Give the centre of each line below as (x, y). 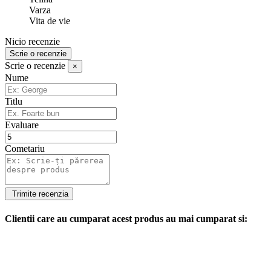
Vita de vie (50, 21)
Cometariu (25, 149)
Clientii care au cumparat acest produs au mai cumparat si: (126, 218)
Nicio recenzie (32, 42)
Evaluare (22, 125)
